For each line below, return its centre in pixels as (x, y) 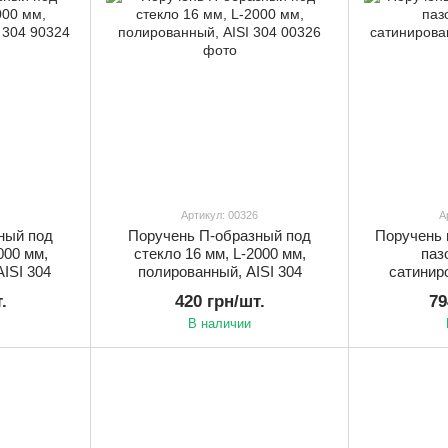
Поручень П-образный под (219, 235)
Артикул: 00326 (219, 214)
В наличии (219, 323)
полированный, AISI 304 (219, 271)
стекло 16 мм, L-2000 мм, (219, 253)
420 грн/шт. (219, 301)
